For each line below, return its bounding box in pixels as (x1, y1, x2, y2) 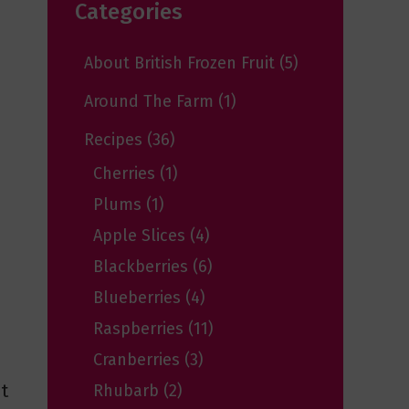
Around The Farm (84, 91, 218, 112)
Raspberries (93, 319, 188, 340)
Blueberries (93, 288, 185, 309)
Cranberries (93, 350, 184, 371)
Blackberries (93, 257, 193, 278)
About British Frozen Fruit (84, 53, 279, 74)
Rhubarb (93, 381, 163, 402)
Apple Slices (93, 225, 190, 246)
